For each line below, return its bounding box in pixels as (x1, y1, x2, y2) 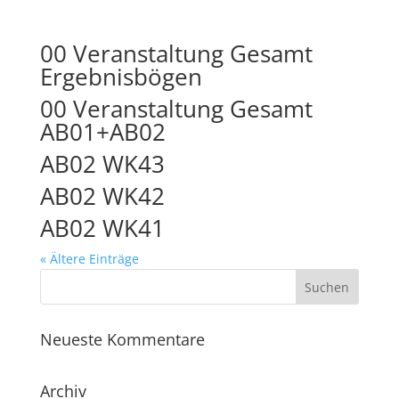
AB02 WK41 (39, 212, 165, 244)
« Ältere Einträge (39, 250, 139, 267)
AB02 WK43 (39, 148, 165, 180)
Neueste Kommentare (39, 329, 205, 350)
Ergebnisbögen (39, 61, 202, 93)
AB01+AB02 (39, 116, 166, 148)
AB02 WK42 (39, 180, 165, 212)
